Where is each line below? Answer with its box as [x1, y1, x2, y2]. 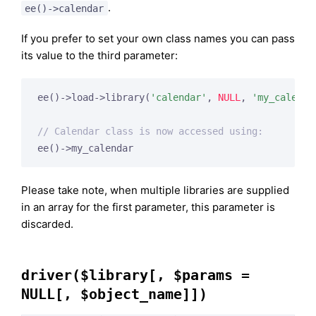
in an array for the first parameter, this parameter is [21, 200, 275, 214]
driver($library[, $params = [21, 266, 250, 284]
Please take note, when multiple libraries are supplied [21, 183, 289, 197]
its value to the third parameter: [21, 49, 178, 63]
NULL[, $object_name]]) [21, 285, 207, 303]
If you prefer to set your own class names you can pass [21, 32, 295, 46]
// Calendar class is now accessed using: [37, 126, 263, 138]
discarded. [21, 217, 73, 231]
